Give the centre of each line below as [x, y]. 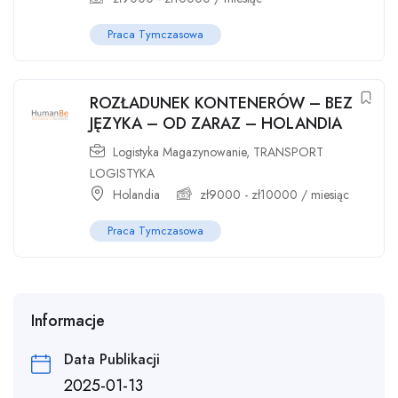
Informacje [68, 321]
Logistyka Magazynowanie [179, 152]
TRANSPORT [288, 152]
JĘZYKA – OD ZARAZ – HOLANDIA [216, 124]
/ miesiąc [323, 195]
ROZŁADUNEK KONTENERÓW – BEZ [221, 103]
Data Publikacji [112, 360]
